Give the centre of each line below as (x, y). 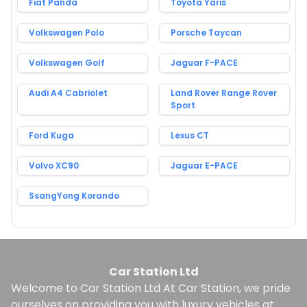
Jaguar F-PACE (204, 62)
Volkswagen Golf (67, 62)
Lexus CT (190, 135)
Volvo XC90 (54, 165)
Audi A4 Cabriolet (68, 93)
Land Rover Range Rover (224, 93)
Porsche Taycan (206, 32)
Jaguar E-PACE (204, 165)
